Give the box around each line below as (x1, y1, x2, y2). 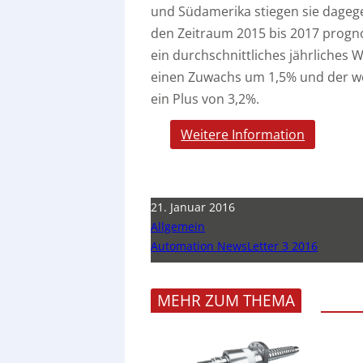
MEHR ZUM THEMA (157, 289, 296, 311)
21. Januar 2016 (151, 199, 236, 215)
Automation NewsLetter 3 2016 (151, 237, 318, 254)
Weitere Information (181, 125, 305, 143)
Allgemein (151, 218, 206, 234)
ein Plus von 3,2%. (151, 89, 260, 108)
